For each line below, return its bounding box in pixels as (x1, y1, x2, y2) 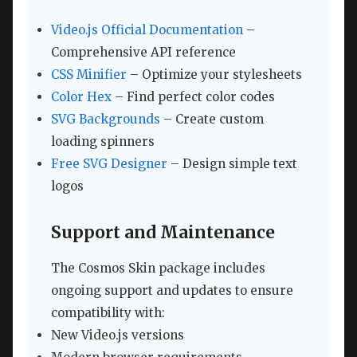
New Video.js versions (51, 327, 184, 343)
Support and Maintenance (51, 222, 275, 244)
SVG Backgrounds (51, 111, 160, 127)
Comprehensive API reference (51, 44, 236, 60)
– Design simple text (167, 155, 297, 171)
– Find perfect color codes (112, 88, 275, 104)
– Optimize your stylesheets (127, 66, 302, 82)
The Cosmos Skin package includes (51, 260, 265, 276)
